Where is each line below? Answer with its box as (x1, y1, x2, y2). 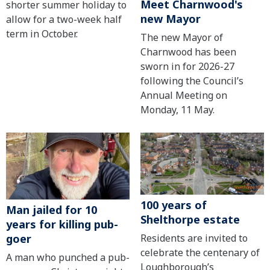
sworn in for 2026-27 (140, 59, 234, 73)
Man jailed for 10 (6, 202, 97, 217)
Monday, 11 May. (140, 102, 215, 116)
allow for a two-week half (6, 13, 122, 27)
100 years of (140, 197, 207, 212)
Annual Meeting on (140, 88, 227, 102)
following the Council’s (140, 74, 243, 87)
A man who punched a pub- (6, 250, 130, 264)
